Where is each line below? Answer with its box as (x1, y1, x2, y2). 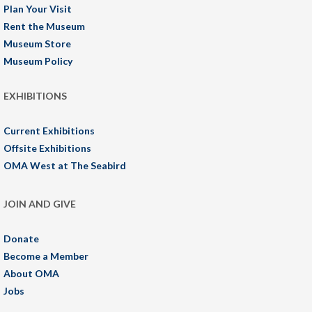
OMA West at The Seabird (3, 159, 126, 172)
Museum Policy (3, 55, 72, 68)
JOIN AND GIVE (3, 198, 76, 210)
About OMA (3, 267, 59, 280)
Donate (3, 233, 39, 245)
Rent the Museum (3, 20, 85, 33)
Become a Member (3, 250, 88, 263)
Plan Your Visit (3, 3, 72, 15)
